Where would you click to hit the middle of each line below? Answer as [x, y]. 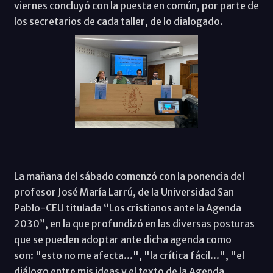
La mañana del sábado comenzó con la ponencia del [129, 176]
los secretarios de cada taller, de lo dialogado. [120, 22]
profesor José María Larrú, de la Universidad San [124, 192]
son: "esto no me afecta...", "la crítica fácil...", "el [129, 255]
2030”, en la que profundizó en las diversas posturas [134, 223]
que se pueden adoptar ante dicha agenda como [122, 239]
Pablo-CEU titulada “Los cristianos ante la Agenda [127, 207]
